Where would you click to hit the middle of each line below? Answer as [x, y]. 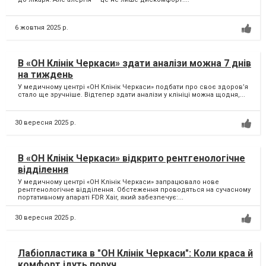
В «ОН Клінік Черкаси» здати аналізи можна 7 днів [134, 63]
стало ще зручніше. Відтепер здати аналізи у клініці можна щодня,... [132, 94]
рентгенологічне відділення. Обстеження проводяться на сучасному [134, 189]
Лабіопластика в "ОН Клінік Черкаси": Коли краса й [135, 253]
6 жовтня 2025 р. [42, 27]
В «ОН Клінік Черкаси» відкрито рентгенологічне [132, 158]
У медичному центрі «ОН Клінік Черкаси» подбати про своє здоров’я [133, 87]
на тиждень [45, 74]
